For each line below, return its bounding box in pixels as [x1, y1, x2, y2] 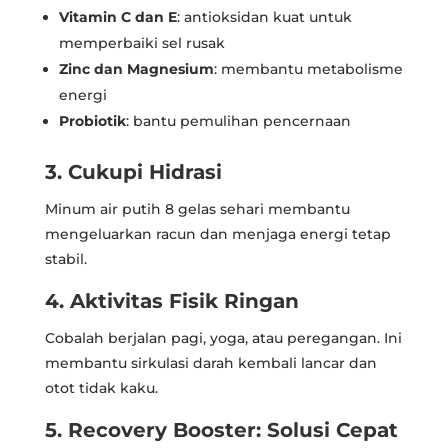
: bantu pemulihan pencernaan [125, 111, 351, 130]
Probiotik [58, 111, 126, 130]
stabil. [44, 249, 87, 268]
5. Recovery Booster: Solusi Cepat [44, 417, 398, 442]
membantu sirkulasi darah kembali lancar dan [44, 353, 377, 372]
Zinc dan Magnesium [58, 59, 214, 78]
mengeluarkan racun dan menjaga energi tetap [44, 224, 391, 243]
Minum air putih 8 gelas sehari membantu [44, 199, 350, 218]
